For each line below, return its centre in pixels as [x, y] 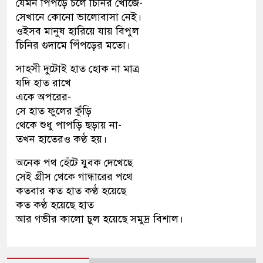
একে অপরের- [43, 97]
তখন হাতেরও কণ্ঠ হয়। [61, 139]
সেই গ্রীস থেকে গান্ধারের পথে [74, 177]
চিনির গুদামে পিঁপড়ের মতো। [73, 45]
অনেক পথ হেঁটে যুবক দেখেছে [74, 163]
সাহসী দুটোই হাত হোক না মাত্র [77, 69]
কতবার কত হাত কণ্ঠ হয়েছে [71, 191]
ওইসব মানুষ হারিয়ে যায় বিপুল [77, 31]
